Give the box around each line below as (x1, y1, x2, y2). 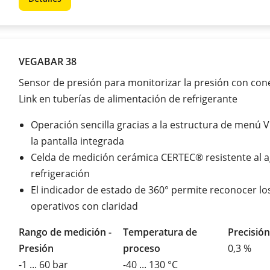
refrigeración (31, 166, 90, 180)
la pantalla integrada (31, 134, 124, 148)
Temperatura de (123, 225, 198, 239)
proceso (123, 241, 161, 255)
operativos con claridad (31, 199, 138, 213)
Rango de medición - (19, 225, 111, 239)
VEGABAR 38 (19, 54, 77, 68)
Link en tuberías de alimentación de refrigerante (19, 92, 240, 105)
